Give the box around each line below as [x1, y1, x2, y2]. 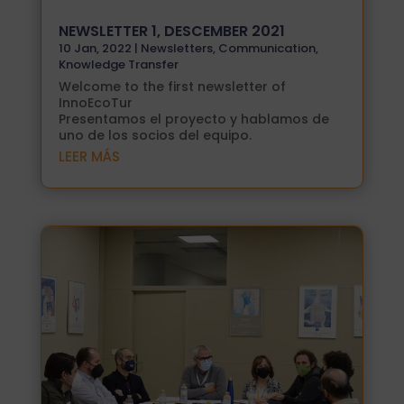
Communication [217, 39, 316, 57]
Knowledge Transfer [58, 55, 179, 73]
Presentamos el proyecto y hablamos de [58, 109, 329, 128]
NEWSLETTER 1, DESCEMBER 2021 [58, 20, 285, 41]
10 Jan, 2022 [58, 39, 132, 57]
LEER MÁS [58, 146, 120, 166]
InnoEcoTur [58, 93, 133, 112]
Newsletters [140, 39, 213, 57]
